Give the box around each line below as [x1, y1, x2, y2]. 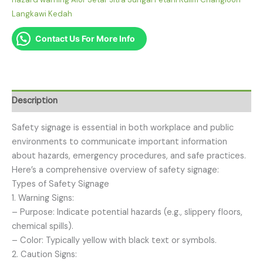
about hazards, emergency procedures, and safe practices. [12, 150, 246, 161]
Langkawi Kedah [12, 8, 72, 19]
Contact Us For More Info [35, 33, 135, 44]
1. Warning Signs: [12, 192, 74, 204]
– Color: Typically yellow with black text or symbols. [12, 234, 217, 246]
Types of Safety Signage [12, 178, 109, 190]
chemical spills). [12, 220, 73, 232]
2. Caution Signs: [12, 248, 77, 260]
